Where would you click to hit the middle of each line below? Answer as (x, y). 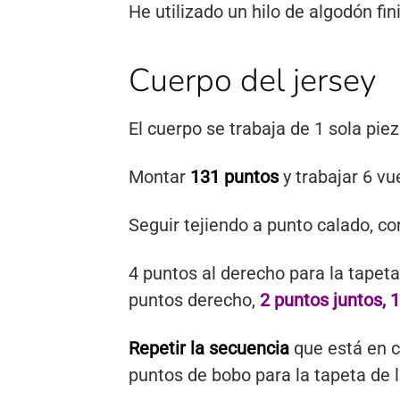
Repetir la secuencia (209, 349)
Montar (157, 177)
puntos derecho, (194, 300)
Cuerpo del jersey (252, 81)
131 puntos (232, 177)
